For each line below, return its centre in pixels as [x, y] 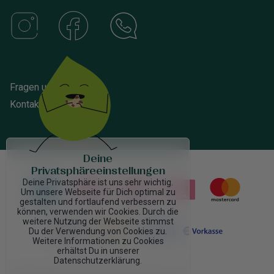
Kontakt [26, 104]
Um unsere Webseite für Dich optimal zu [98, 192]
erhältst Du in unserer [98, 251]
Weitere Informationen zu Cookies [98, 241]
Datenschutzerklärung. [98, 261]
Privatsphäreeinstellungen [98, 171]
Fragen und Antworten [56, 87]
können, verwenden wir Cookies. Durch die [98, 212]
